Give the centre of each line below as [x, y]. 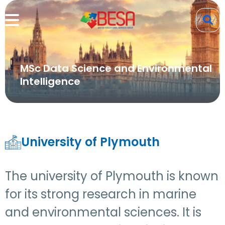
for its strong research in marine [101, 194]
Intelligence [50, 81]
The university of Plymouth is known [112, 176]
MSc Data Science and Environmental [116, 68]
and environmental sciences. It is [103, 212]
